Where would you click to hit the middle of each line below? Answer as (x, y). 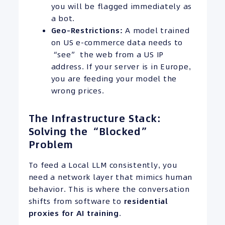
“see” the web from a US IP (107, 55)
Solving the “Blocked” (89, 132)
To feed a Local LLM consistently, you (103, 165)
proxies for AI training (74, 213)
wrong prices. (78, 91)
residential (146, 201)
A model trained (156, 31)
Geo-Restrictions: (87, 31)
